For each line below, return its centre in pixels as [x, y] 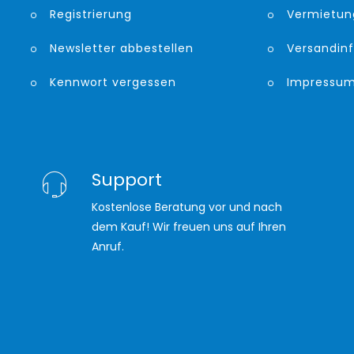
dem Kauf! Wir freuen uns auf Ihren [188, 227]
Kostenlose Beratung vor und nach [186, 207]
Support [126, 180]
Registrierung [91, 15]
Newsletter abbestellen [122, 49]
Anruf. [107, 247]
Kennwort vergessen [113, 83]
